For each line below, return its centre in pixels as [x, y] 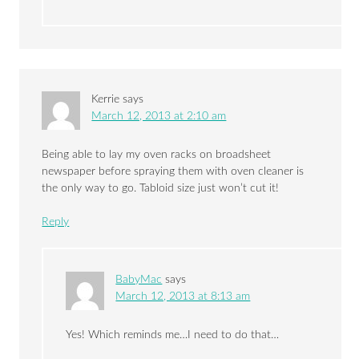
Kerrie [106, 100]
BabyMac [139, 280]
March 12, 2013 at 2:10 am [159, 117]
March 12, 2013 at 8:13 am [183, 297]
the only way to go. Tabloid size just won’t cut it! [161, 189]
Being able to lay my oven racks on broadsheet [157, 155]
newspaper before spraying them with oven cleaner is [173, 172]
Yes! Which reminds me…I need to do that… [173, 335]
